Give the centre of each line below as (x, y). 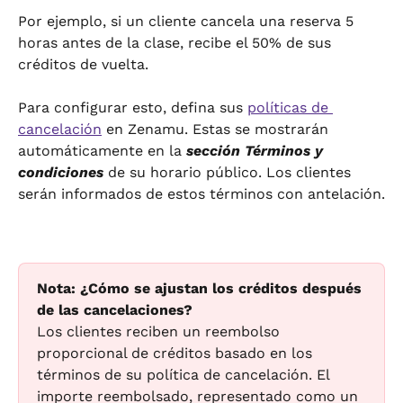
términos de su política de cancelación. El (185, 375)
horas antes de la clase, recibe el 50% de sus (177, 42)
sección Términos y (257, 150)
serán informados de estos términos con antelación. (201, 193)
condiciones (61, 172)
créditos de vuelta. (83, 64)
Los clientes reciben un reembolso (161, 332)
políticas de (290, 107)
